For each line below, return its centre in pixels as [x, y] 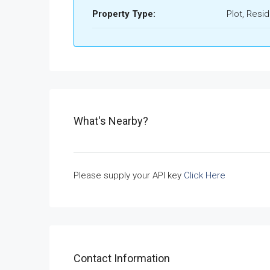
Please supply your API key [129, 175]
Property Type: [124, 14]
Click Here [205, 175]
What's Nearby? [111, 121]
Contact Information [122, 258]
